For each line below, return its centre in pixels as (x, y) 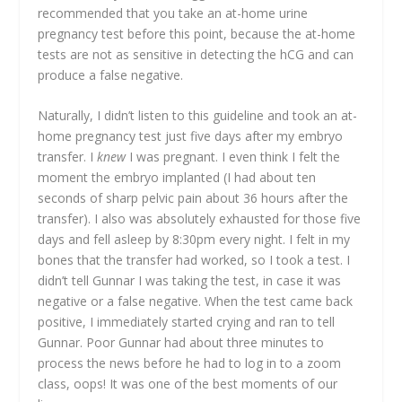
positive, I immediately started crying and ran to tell (187, 321)
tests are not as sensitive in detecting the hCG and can (196, 54)
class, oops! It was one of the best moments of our (188, 383)
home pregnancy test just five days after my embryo (191, 135)
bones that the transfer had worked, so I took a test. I (194, 259)
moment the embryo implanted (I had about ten (177, 177)
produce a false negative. (111, 74)
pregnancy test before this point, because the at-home (197, 33)
